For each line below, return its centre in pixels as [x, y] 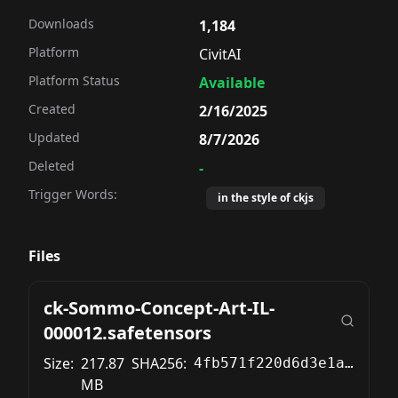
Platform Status [74, 80]
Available [232, 83]
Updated [54, 137]
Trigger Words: [73, 194]
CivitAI [220, 54]
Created [52, 109]
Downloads [61, 24]
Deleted [52, 166]
